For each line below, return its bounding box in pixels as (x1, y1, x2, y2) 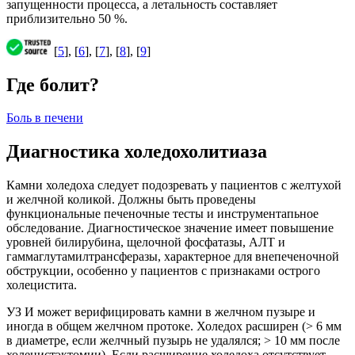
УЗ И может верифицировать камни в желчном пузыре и (6, 305, 315, 319)
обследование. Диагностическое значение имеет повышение (6, 221, 334, 235)
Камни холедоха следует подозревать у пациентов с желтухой (6, 178, 342, 193)
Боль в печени (6, 111, 83, 125)
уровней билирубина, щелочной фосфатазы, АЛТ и (6, 235, 285, 250)
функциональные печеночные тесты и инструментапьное (6, 207, 319, 221)
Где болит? (6, 74, 99, 95)
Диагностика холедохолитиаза (6, 141, 267, 162)
